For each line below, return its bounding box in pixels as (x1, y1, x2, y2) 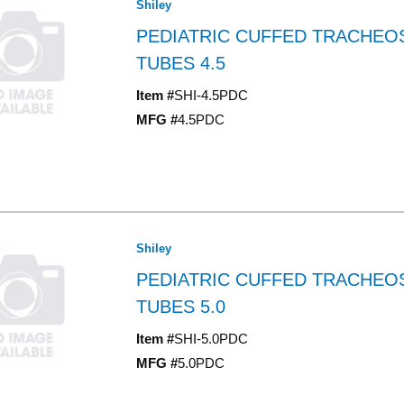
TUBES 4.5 (135, 53, 225, 73)
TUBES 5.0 (135, 297, 225, 317)
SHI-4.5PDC (173, 87, 248, 103)
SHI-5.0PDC (173, 331, 248, 346)
